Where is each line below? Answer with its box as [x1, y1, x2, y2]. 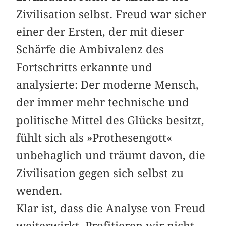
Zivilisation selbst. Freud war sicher [16, 7, 207, 21]
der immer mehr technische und [16, 95, 190, 109]
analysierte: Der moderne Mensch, [16, 78, 199, 91]
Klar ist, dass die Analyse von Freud [16, 201, 206, 215]
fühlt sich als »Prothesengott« [16, 131, 173, 144]
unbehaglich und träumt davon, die [16, 148, 206, 162]
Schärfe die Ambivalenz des [16, 42, 164, 56]
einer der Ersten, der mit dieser [16, 25, 184, 38]
